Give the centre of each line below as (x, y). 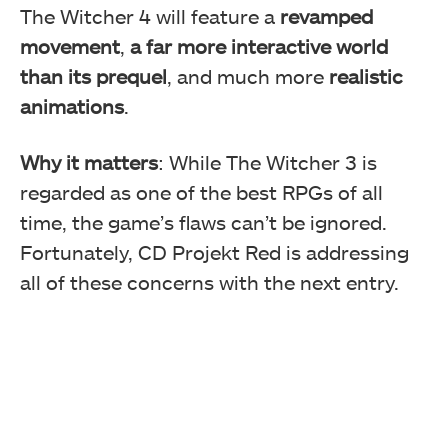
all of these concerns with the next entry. (209, 281)
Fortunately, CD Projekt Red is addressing (214, 251)
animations (72, 105)
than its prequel (93, 75)
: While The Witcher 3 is (267, 161)
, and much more (248, 75)
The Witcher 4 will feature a (150, 15)
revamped (326, 15)
